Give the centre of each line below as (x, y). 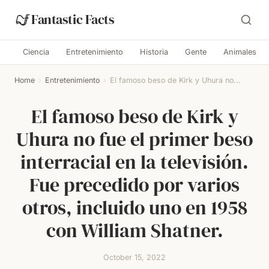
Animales (240, 52)
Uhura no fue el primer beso (134, 139)
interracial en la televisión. (134, 162)
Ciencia (36, 52)
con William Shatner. (134, 231)
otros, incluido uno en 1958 (134, 208)
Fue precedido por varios (134, 185)
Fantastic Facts (73, 20)
